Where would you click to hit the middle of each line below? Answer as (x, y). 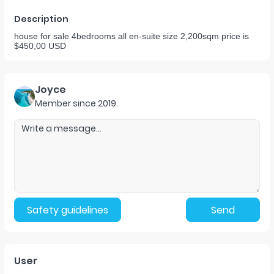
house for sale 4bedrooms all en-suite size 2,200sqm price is (131, 36)
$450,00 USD (40, 46)
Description (41, 19)
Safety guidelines (68, 210)
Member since (65, 103)
